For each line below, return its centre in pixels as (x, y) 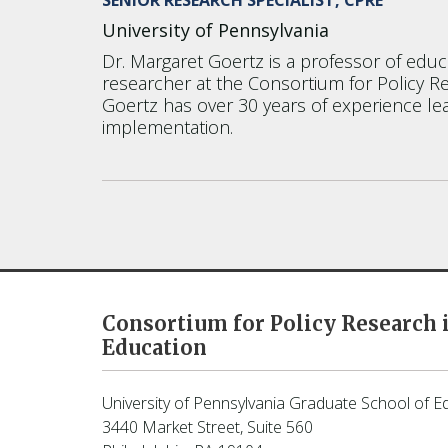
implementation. (167, 126)
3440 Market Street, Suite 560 (207, 426)
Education (154, 347)
